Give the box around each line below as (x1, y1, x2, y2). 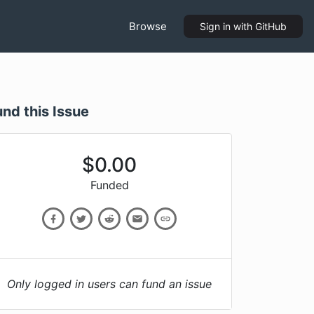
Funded (90, 178, 129, 192)
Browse (129, 19, 167, 33)
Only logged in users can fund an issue (6, 277, 212, 291)
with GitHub (231, 20, 287, 32)
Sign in (200, 20, 231, 32)
